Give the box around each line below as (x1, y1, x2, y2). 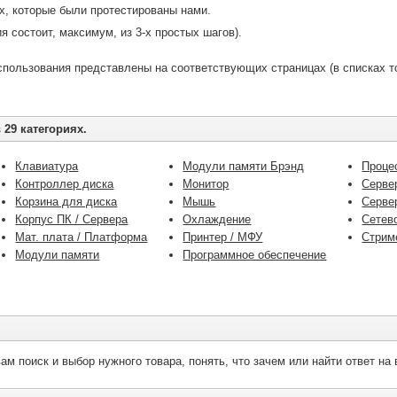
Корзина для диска (15, 195, 118, 208)
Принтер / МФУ (183, 230, 263, 244)
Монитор (183, 177, 230, 191)
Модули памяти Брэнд (183, 160, 305, 173)
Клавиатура (15, 160, 79, 173)
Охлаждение (183, 213, 252, 226)
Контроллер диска (15, 177, 114, 191)
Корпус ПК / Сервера (15, 213, 128, 226)
